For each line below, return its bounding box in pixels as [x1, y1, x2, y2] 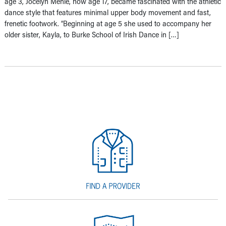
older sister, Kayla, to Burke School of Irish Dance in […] [5, 29, 179, 39]
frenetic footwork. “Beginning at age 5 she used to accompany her [5, 18, 211, 28]
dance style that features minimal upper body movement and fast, [5, 7, 211, 17]
